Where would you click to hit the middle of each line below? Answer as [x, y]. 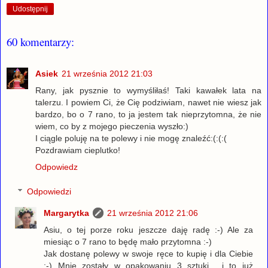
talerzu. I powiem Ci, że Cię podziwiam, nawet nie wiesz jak [148, 102]
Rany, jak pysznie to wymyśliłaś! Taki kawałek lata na [148, 90]
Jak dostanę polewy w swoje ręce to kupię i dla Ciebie [148, 254]
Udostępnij [30, 9]
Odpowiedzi [49, 192]
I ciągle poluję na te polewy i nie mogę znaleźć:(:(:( [131, 138]
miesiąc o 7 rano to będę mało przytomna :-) [128, 242]
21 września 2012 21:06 [153, 213]
